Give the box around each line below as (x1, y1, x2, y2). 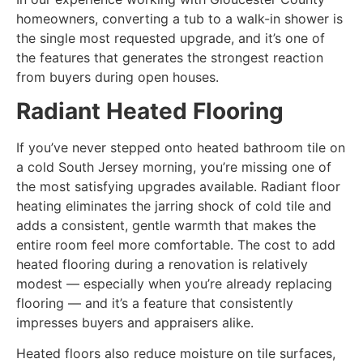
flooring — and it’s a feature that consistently (16, 295, 293, 312)
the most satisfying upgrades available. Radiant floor (16, 178, 340, 195)
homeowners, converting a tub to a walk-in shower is (16, 10, 343, 27)
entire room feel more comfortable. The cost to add (16, 237, 335, 254)
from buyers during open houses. (16, 68, 219, 85)
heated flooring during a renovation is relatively (16, 256, 308, 273)
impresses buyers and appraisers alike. (16, 314, 254, 331)
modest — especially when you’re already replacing (16, 275, 332, 293)
